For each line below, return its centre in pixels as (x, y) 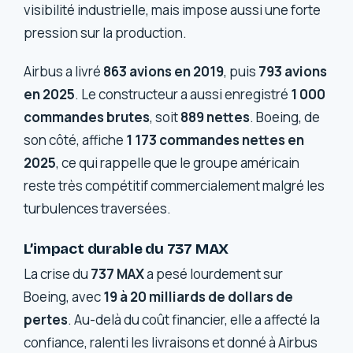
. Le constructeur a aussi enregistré (183, 95)
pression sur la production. (106, 32)
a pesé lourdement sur (214, 274)
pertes (46, 320)
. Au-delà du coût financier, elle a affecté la (194, 320)
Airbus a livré (64, 72)
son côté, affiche (75, 140)
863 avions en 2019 (164, 72)
